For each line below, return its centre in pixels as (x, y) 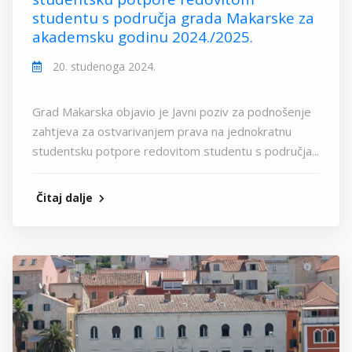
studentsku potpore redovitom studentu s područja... (176, 151)
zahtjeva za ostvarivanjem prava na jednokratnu (162, 132)
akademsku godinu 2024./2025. (143, 37)
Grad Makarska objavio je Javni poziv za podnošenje (172, 112)
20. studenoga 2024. (103, 67)
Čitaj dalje (66, 198)
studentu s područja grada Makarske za (173, 18)
